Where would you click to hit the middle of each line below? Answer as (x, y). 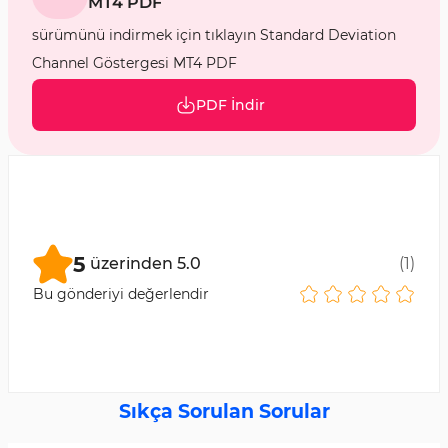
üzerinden (131, 263)
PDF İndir (230, 105)
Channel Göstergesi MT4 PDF (134, 63)
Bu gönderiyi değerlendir (121, 294)
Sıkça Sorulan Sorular (224, 411)
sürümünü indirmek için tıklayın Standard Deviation (214, 35)
